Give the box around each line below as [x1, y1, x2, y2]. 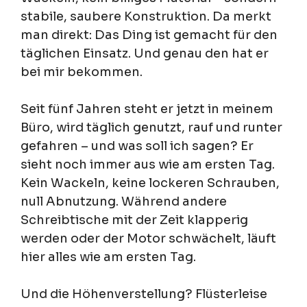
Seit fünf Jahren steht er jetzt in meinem [21, 101, 273, 116]
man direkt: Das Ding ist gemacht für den [21, 27, 278, 42]
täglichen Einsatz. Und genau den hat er [21, 45, 269, 61]
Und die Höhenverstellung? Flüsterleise [21, 286, 267, 302]
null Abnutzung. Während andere [21, 193, 227, 209]
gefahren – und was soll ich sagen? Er [21, 138, 254, 153]
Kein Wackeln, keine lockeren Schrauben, [21, 175, 280, 191]
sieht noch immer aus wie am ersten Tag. [21, 156, 275, 172]
